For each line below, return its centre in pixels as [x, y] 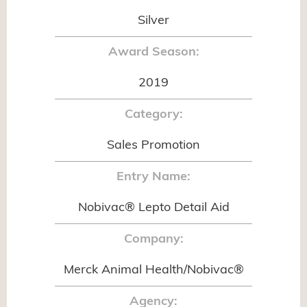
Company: [153, 240]
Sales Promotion [153, 146]
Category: [153, 115]
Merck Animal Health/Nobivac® [153, 271]
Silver [153, 21]
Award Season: [153, 53]
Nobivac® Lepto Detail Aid [153, 208]
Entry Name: [153, 177]
